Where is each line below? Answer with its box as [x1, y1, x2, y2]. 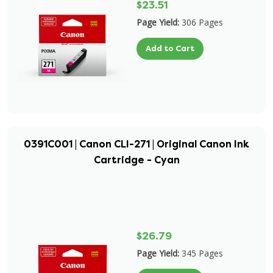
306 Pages [182, 16, 223, 28]
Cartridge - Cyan [93, 154, 180, 166]
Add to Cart [146, 43, 194, 54]
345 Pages [182, 247, 223, 259]
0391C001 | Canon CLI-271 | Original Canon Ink [24, 138, 249, 151]
